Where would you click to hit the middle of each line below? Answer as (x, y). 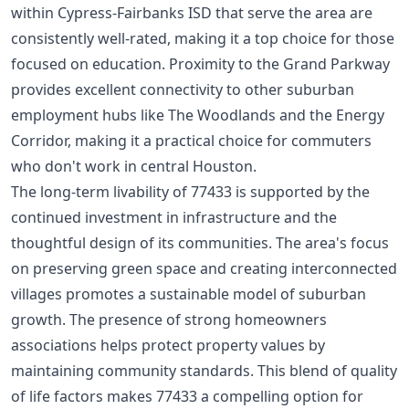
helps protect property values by (211, 346)
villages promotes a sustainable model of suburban (189, 294)
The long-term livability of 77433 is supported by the (190, 192)
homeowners (281, 320)
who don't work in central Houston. (134, 167)
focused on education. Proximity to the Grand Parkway (200, 64)
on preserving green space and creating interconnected (204, 269)
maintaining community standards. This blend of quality (204, 371)
